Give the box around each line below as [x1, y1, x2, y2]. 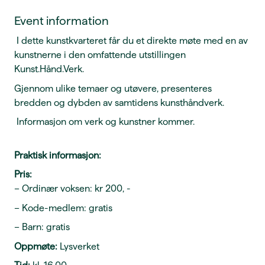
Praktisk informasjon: [14, 150, 101, 160]
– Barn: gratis [14, 222, 70, 232]
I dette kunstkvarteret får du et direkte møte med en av [17, 35, 248, 46]
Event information [14, 14, 109, 27]
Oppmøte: [14, 241, 57, 251]
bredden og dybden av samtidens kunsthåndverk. [14, 97, 224, 108]
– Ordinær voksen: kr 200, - [14, 183, 131, 193]
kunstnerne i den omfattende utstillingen [14, 50, 186, 60]
